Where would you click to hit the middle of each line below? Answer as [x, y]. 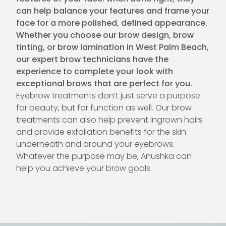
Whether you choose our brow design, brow [105, 35]
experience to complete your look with [95, 71]
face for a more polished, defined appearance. [112, 23]
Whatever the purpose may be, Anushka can [104, 156]
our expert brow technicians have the [92, 59]
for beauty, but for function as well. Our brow [104, 108]
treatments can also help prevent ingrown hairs [109, 120]
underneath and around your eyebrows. [95, 144]
